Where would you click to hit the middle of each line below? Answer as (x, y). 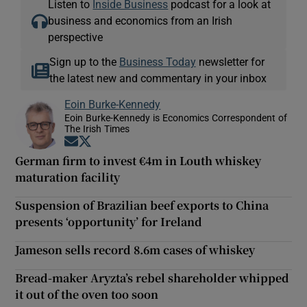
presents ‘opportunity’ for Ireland (109, 222)
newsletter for (230, 62)
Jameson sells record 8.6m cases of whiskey (135, 250)
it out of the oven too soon (87, 295)
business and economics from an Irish (140, 21)
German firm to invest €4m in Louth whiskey (138, 161)
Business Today (157, 62)
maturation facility (68, 177)
